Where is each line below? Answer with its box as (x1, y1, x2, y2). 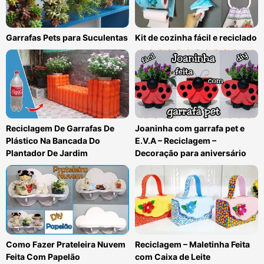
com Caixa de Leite (135, 252, 210, 262)
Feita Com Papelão (6, 252, 80, 262)
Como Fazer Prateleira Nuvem (6, 239, 126, 249)
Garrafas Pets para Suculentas (6, 32, 128, 42)
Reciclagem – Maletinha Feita (135, 239, 250, 249)
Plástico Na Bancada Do (6, 136, 100, 146)
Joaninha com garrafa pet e (135, 123, 245, 134)
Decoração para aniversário (135, 148, 246, 159)
